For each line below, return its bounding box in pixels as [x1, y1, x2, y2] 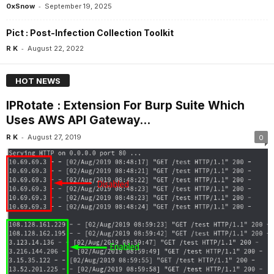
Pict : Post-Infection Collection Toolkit [6, 27, 174, 38]
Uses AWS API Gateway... [6, 113, 150, 128]
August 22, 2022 [28, 43, 84, 53]
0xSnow [6, 1, 35, 10]
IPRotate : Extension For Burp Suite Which [6, 98, 245, 113]
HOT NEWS [15, 76, 61, 86]
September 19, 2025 [45, 1, 112, 10]
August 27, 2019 [28, 133, 81, 142]
